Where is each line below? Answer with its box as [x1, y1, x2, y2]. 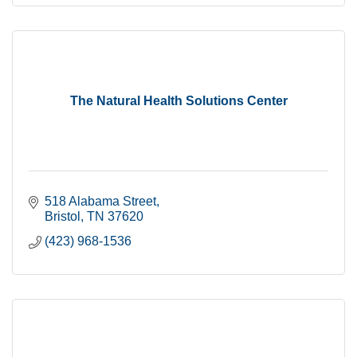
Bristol [45, 210, 80, 223]
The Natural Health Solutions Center [69, 94, 288, 108]
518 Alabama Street [45, 194, 156, 208]
